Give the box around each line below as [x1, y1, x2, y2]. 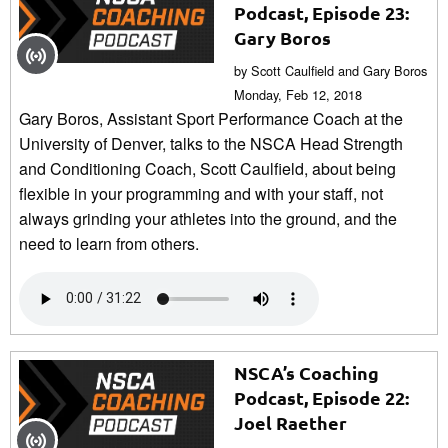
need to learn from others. [19, 231, 199, 255]
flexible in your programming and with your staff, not [19, 181, 383, 205]
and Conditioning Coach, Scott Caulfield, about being [19, 156, 396, 180]
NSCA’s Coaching [234, 360, 379, 384]
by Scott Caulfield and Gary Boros [234, 60, 427, 80]
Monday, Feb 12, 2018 [234, 84, 362, 104]
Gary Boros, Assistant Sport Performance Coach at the [19, 106, 403, 130]
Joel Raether [234, 410, 347, 434]
